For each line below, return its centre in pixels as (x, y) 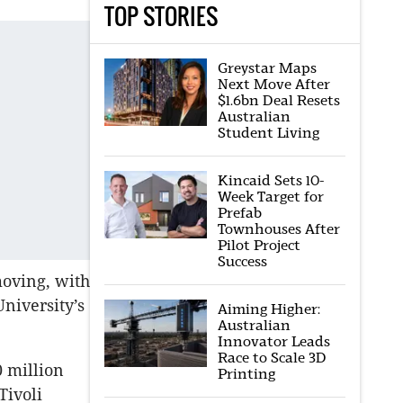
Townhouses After (278, 229)
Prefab (239, 213)
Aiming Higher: (269, 309)
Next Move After (273, 84)
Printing (246, 374)
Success (242, 261)
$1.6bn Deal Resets (278, 100)
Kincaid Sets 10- (270, 180)
